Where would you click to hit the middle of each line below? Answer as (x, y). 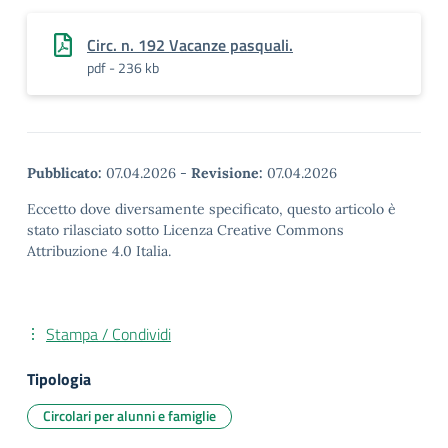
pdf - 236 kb (123, 67)
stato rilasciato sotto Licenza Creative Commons (185, 230)
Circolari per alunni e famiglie (129, 415)
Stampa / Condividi (108, 334)
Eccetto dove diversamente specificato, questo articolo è (211, 209)
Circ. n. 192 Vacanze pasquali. (190, 45)
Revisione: (227, 173)
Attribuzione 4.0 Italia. (99, 251)
